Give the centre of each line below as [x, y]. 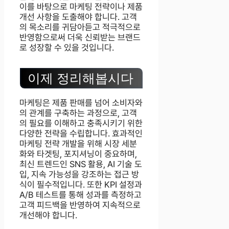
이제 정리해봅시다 [81, 78]
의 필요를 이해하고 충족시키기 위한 [81, 123]
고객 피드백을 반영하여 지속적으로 [80, 205]
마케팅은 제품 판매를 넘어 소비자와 [81, 103]
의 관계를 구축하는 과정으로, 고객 [78, 113]
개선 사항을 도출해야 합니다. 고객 [78, 17]
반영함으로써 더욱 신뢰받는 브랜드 [80, 38]
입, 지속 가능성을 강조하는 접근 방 [79, 175]
